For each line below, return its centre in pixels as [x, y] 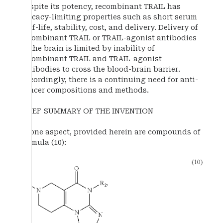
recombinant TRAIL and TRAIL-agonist [91, 58]
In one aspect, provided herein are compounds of [111, 132]
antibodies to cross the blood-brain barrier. [100, 69]
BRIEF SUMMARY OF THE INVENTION [87, 111]
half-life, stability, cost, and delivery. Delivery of [109, 27]
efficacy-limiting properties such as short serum [109, 17]
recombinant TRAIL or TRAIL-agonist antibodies [109, 38]
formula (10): [43, 142]
